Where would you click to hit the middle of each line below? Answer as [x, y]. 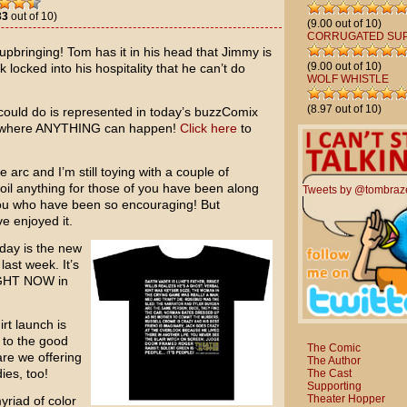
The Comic [333, 347]
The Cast [329, 373]
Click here [208, 128]
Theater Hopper [346, 398]
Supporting [334, 386]
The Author [333, 360]
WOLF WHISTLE [347, 79]
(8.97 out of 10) [344, 109]
